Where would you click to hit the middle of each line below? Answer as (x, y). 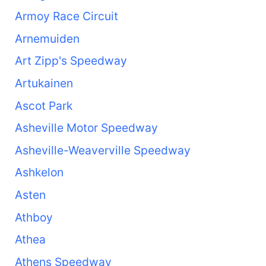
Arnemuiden (47, 38)
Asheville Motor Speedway (86, 128)
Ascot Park (43, 105)
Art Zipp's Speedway (71, 61)
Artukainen (44, 83)
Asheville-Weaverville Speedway (102, 150)
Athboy (34, 217)
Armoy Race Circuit (66, 16)
